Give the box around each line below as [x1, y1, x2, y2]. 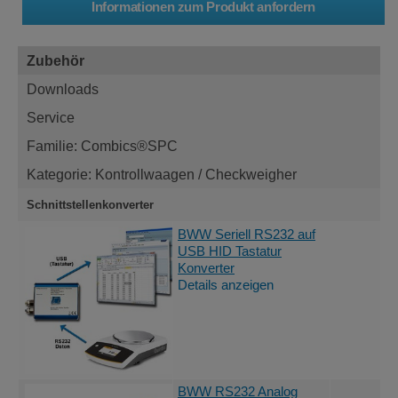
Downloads [27, 80, 99, 97]
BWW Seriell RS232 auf [178, 227, 315, 242]
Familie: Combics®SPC [27, 137, 178, 154]
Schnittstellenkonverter [27, 197, 154, 211]
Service [27, 108, 75, 125]
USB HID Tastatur [178, 243, 282, 259]
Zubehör [27, 52, 84, 68]
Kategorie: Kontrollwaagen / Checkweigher [27, 165, 297, 182]
